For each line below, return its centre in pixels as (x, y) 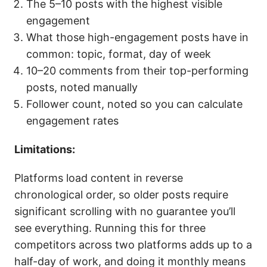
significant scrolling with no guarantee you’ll (125, 211)
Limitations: (45, 149)
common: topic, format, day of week (119, 54)
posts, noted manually (82, 87)
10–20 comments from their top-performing (137, 71)
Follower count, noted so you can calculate (134, 104)
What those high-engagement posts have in (137, 37)
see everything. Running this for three (110, 228)
